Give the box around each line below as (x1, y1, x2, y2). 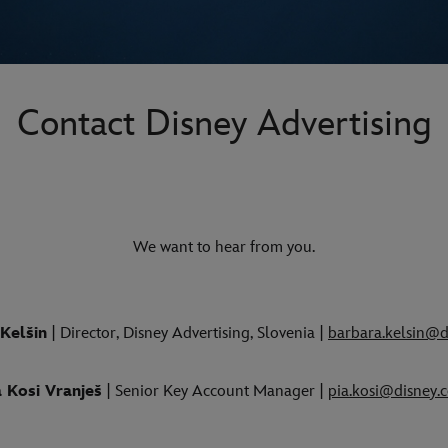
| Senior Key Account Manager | (102, 381, 328, 401)
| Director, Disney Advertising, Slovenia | (47, 323, 328, 343)
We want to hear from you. (133, 237, 315, 257)
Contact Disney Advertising (16, 102, 432, 146)
